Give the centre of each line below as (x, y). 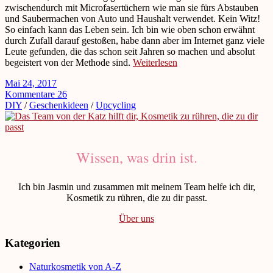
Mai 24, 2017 (31, 83)
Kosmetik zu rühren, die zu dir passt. (136, 198)
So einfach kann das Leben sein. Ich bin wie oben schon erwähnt (130, 30)
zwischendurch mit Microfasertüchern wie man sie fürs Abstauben (132, 8)
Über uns (136, 219)
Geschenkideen (59, 105)
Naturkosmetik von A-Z (75, 266)
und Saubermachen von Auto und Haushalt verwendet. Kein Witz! (133, 19)
